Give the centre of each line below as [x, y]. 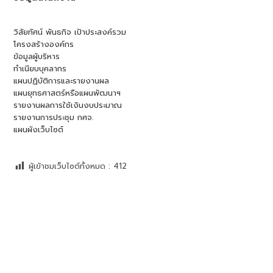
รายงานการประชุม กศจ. [54, 118]
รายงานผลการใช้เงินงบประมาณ [68, 105]
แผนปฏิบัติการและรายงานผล [62, 81]
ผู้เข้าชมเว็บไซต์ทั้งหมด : [70, 166]
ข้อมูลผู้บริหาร [37, 57]
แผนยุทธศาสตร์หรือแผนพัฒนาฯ [67, 93]
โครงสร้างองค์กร [44, 44]
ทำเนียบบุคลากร [40, 69]
